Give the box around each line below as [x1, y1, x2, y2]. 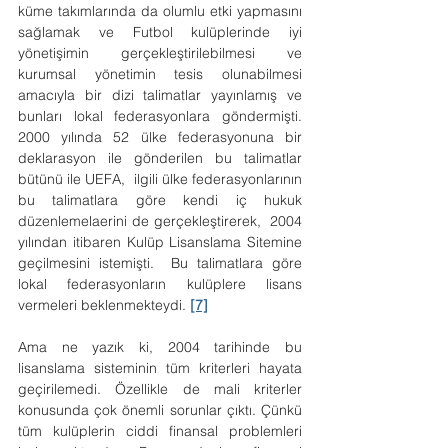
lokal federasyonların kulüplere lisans [18, 275, 302, 293]
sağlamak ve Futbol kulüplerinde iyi [18, 23, 302, 41]
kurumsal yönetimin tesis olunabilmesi [18, 65, 302, 83]
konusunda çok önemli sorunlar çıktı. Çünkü [18, 401, 302, 419]
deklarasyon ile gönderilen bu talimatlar [18, 149, 302, 167]
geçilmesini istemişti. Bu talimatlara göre [18, 254, 302, 272]
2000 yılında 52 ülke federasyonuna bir [18, 128, 302, 146]
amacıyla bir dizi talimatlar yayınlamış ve [18, 86, 302, 104]
